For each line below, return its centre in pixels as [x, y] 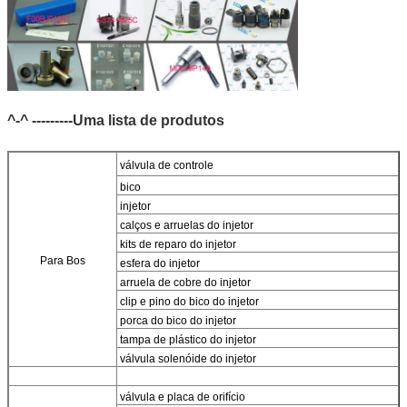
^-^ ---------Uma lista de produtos [116, 120]
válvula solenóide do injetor [187, 358]
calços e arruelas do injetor [185, 225]
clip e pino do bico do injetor [188, 301]
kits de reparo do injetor [177, 244]
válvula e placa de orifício [181, 397]
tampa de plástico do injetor [187, 339]
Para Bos [63, 260]
